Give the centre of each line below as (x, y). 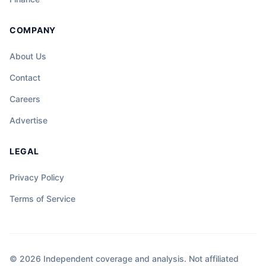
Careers (25, 99)
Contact (25, 78)
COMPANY (33, 30)
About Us (28, 56)
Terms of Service (42, 199)
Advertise (28, 121)
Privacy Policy (37, 178)
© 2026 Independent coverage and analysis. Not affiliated (124, 259)
